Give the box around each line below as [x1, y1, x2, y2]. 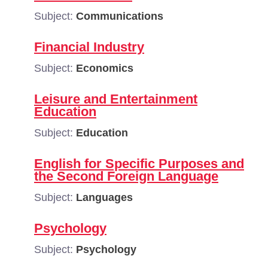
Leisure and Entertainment [34, 92, 197, 106]
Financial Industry [34, 39, 144, 54]
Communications [76, 10, 163, 22]
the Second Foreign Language [34, 169, 218, 184]
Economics [76, 62, 133, 74]
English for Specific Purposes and [34, 156, 244, 171]
